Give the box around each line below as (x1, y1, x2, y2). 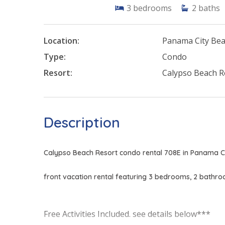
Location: (44, 35, 79, 47)
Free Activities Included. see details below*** (44, 208, 210, 220)
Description (44, 114, 120, 132)
